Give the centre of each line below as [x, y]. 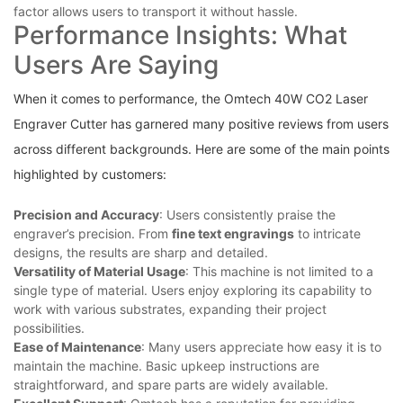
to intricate [327, 234]
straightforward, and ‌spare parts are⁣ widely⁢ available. [171, 385]
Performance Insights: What [180, 36]
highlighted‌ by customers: [90, 175]
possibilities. [49, 328]
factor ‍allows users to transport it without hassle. [156, 12]
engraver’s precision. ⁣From [93, 234]
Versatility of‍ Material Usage [99, 272]
